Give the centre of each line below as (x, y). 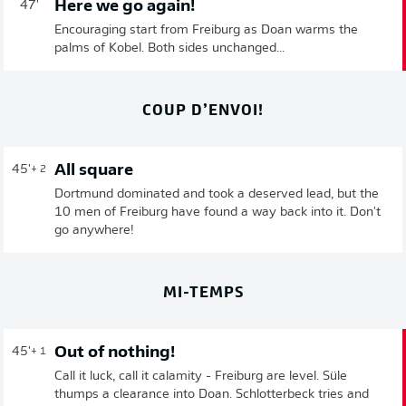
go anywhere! (94, 231)
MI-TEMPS (203, 290)
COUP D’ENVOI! (203, 108)
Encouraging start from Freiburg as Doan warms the (206, 30)
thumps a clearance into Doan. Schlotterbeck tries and (212, 395)
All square (94, 171)
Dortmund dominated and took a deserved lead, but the (217, 194)
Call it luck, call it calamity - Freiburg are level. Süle (201, 377)
